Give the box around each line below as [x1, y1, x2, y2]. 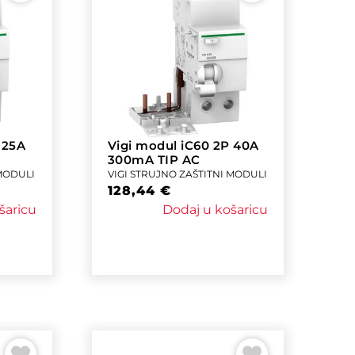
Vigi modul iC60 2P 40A [107, 138, 259, 154]
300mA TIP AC [107, 152, 200, 168]
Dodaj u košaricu [162, 202, 268, 218]
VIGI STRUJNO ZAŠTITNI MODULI [107, 168, 267, 181]
